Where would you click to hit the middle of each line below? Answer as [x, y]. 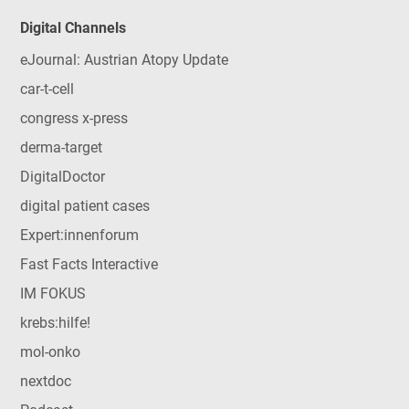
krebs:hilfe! [55, 322]
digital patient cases [84, 205]
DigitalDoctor [62, 176]
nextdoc [45, 381]
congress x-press [73, 118]
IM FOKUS [52, 293]
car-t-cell [47, 89]
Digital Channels [73, 28]
